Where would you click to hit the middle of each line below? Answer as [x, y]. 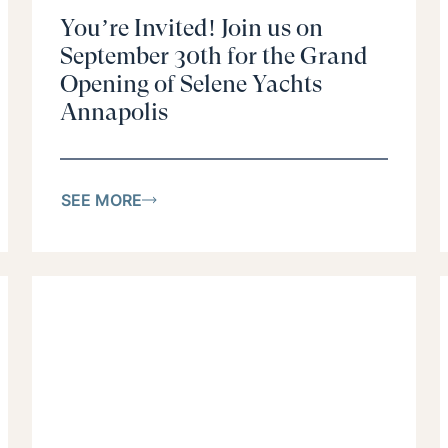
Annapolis [114, 112]
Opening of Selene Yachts [191, 84]
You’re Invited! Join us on [191, 28]
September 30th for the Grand [214, 56]
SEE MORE [101, 199]
